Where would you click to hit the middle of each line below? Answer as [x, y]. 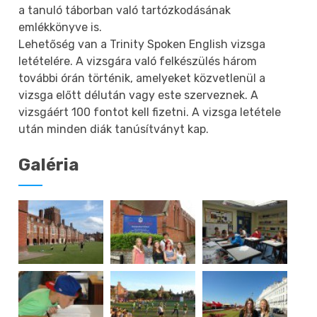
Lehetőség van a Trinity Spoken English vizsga [142, 44]
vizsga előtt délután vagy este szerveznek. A [139, 95]
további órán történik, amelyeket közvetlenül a [142, 78]
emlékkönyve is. [60, 27]
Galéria [49, 165]
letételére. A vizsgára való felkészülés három [138, 61]
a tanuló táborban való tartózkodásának [125, 10]
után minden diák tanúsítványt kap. [114, 129]
